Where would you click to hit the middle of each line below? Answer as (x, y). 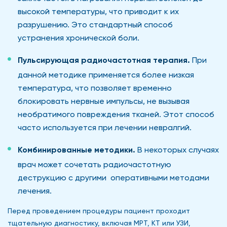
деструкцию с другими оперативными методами (113, 177)
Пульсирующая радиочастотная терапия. (105, 60)
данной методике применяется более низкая (106, 74)
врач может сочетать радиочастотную (94, 164)
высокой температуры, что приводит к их (98, 11)
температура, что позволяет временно (95, 88)
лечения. (35, 191)
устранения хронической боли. (79, 37)
